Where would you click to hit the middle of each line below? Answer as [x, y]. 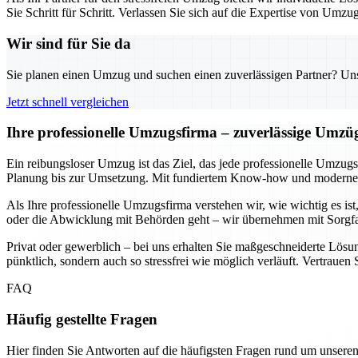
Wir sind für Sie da [69, 43]
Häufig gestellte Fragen [82, 319]
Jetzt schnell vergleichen [68, 101]
